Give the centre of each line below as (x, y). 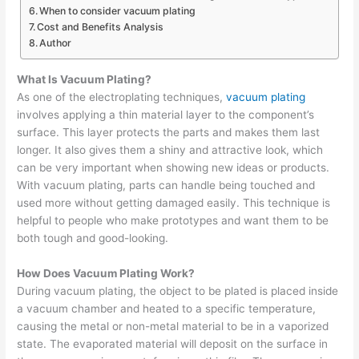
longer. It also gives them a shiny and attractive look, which (170, 149)
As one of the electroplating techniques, (122, 97)
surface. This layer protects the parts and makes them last (169, 132)
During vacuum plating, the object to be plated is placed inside (178, 290)
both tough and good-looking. (93, 238)
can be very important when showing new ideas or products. (173, 167)
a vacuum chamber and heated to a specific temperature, (167, 308)
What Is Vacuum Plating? (85, 79)
